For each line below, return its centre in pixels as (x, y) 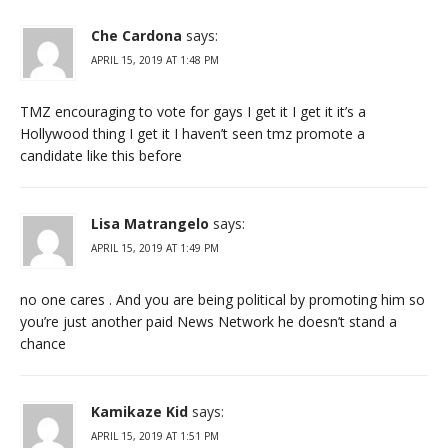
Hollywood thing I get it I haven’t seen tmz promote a (192, 133)
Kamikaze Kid (139, 411)
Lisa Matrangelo (150, 223)
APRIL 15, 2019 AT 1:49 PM (155, 247)
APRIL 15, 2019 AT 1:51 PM (155, 435)
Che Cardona (136, 35)
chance (43, 343)
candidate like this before (101, 155)
